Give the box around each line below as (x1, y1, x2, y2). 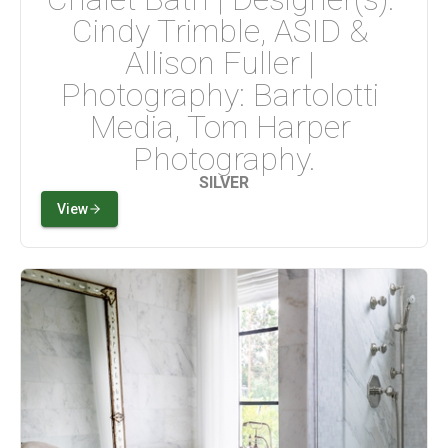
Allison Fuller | (125, 44, 323, 83)
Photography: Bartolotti (61, 76, 387, 115)
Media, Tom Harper (89, 108, 359, 147)
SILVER (199, 173, 249, 193)
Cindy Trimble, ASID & (71, 12, 377, 51)
